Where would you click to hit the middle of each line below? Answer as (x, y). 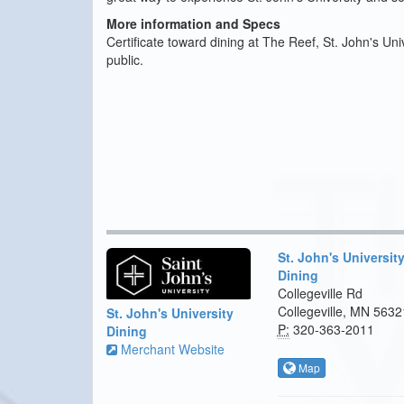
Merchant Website (171, 349)
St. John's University (170, 312)
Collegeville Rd (320, 294)
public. (127, 60)
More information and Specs (193, 24)
